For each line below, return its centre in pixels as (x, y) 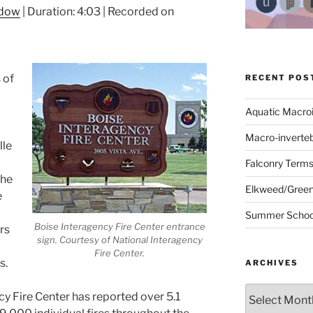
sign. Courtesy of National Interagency (119, 240)
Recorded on (141, 11)
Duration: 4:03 (64, 11)
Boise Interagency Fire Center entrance (119, 227)
